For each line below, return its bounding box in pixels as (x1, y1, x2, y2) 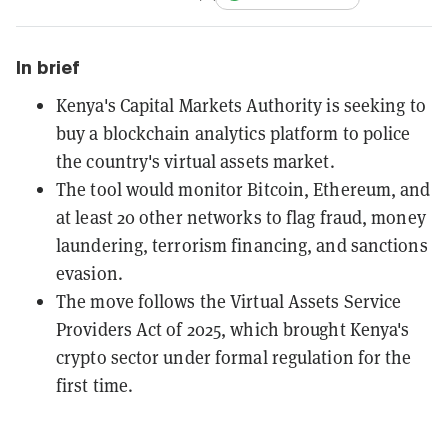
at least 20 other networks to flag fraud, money (56, 205, 426, 229)
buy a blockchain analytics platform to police (56, 121, 411, 145)
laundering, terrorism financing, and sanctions (56, 233, 428, 257)
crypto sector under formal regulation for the (56, 345, 412, 369)
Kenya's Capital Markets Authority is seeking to (56, 93, 426, 117)
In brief (16, 56, 80, 78)
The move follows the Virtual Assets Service (56, 289, 402, 313)
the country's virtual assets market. (56, 149, 335, 173)
